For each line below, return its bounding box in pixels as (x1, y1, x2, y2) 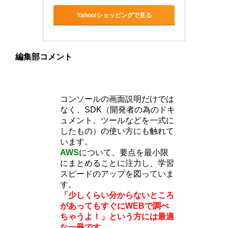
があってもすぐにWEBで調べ (60, 201, 169, 210)
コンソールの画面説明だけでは (60, 94, 175, 103)
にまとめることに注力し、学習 (60, 158, 175, 167)
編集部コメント (15, 52, 73, 62)
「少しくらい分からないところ (60, 190, 175, 199)
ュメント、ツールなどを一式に (60, 116, 175, 125)
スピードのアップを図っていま (60, 169, 175, 178)
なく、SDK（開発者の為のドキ (60, 105, 176, 114)
